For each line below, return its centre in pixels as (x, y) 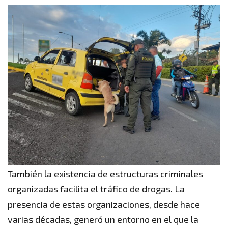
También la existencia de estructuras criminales (105, 173)
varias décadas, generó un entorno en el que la (103, 219)
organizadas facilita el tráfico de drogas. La (96, 189)
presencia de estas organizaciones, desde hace (104, 204)
